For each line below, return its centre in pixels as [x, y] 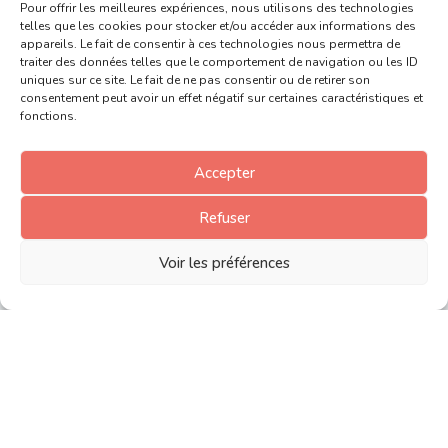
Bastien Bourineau [169, 209]
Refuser [224, 217]
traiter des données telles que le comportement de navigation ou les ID [219, 62]
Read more [224, 244]
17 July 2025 [295, 209]
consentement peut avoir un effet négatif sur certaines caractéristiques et [221, 98]
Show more [224, 324]
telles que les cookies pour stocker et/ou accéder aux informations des [218, 26]
